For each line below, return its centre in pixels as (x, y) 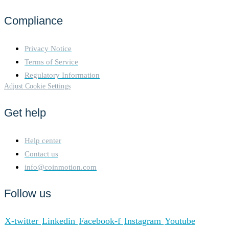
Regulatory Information (62, 75)
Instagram (143, 221)
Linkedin (59, 221)
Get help (25, 112)
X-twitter (21, 221)
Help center (43, 140)
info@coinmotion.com (61, 167)
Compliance (33, 21)
